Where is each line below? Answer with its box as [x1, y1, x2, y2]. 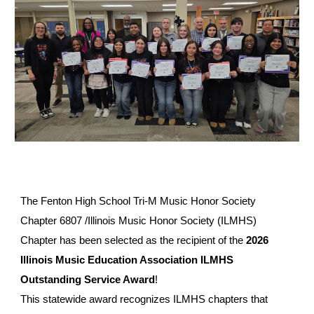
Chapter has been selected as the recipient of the [20, 235, 247, 247]
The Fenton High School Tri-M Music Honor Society [20, 196, 257, 207]
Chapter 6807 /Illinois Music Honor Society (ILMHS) [20, 215, 257, 227]
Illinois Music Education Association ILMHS [20, 254, 234, 266]
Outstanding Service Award [20, 274, 156, 286]
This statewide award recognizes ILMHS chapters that [20, 294, 268, 306]
